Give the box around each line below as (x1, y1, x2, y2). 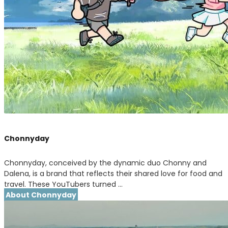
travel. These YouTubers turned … (4, 179, 123, 189)
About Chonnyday (6, 189, 76, 200)
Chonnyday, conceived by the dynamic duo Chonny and (4, 157, 207, 168)
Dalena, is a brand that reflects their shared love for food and (4, 168, 222, 179)
